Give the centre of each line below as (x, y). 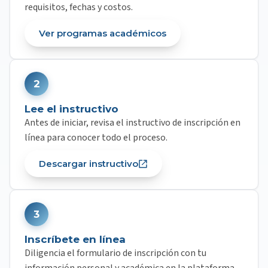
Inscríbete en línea (75, 239)
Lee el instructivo (71, 109)
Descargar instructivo (89, 164)
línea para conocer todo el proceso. (96, 138)
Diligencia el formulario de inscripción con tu (115, 253)
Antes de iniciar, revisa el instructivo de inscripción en (133, 123)
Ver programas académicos (103, 33)
